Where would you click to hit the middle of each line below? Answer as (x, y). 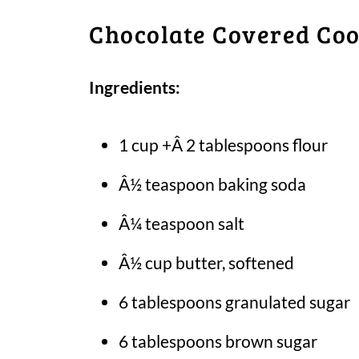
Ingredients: (135, 87)
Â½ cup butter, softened (206, 262)
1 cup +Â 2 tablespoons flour (223, 144)
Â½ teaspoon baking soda (212, 184)
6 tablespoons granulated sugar (234, 301)
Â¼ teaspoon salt (182, 223)
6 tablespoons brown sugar (218, 341)
